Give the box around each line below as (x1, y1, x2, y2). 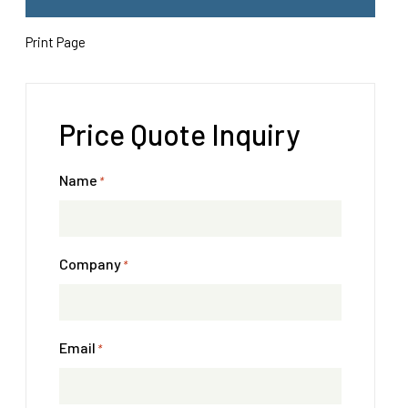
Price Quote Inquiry (59, 117, 300, 151)
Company (59, 255, 121, 272)
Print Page (25, 34, 86, 50)
